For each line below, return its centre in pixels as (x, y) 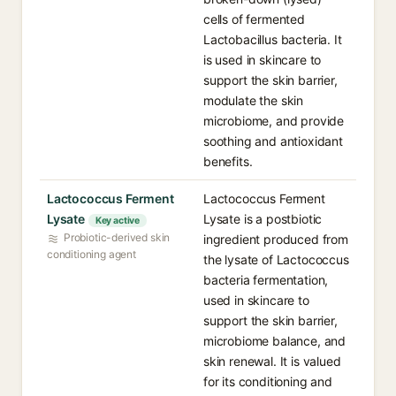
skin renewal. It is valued (272, 361)
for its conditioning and (268, 381)
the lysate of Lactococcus (276, 259)
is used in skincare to (263, 60)
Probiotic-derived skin (117, 237)
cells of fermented (254, 19)
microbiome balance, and (275, 341)
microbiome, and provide (274, 121)
